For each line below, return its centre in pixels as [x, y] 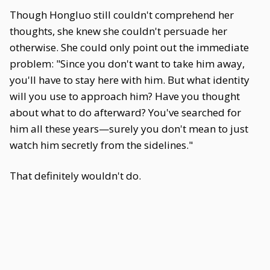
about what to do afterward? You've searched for [125, 112]
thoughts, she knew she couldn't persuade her [118, 31]
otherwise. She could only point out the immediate [129, 47]
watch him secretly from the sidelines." [101, 145]
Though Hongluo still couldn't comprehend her [122, 15]
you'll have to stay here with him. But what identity [130, 80]
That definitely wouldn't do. [75, 176]
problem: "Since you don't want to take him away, [127, 64]
